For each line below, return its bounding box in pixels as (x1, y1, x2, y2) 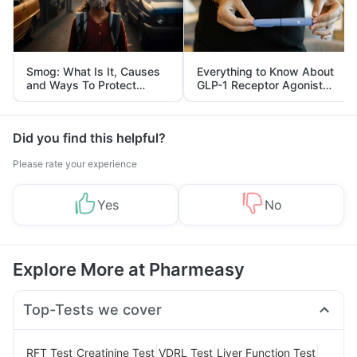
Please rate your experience (13, 158, 137, 170)
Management (197, 105, 269, 119)
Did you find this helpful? (13, 130, 166, 146)
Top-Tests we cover (23, 301, 163, 318)
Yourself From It (26, 92, 112, 105)
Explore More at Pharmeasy (13, 259, 245, 280)
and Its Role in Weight (197, 92, 311, 105)
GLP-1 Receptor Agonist (197, 78, 323, 92)
